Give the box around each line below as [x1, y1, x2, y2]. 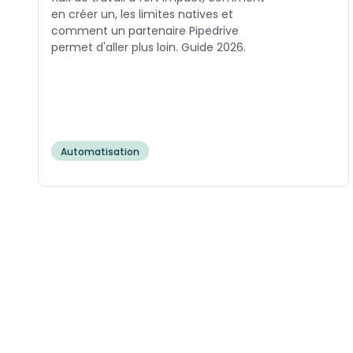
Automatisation [61, 145, 139, 159]
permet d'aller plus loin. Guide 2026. [51, 39, 246, 56]
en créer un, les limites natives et [51, 6, 233, 23]
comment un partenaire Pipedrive [51, 23, 239, 39]
